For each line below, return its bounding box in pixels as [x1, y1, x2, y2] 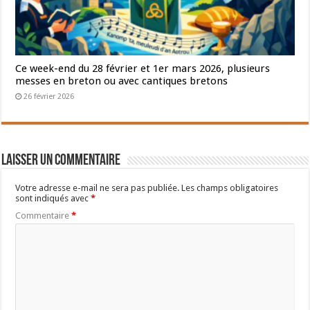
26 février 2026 [24, 91, 75, 101]
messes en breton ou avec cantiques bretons [15, 74, 228, 87]
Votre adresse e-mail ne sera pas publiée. [15, 182, 180, 193]
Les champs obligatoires [181, 182, 279, 193]
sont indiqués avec [15, 192, 91, 203]
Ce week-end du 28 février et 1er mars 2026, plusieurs [15, 62, 271, 75]
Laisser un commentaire [1, 152, 121, 169]
